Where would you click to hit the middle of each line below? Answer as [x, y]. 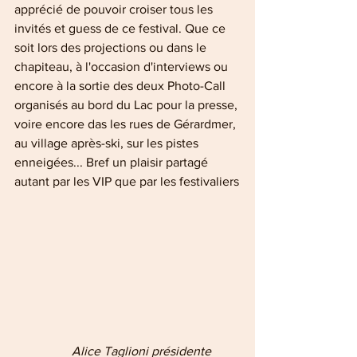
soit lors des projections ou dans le [112, 48]
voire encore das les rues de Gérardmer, [127, 124]
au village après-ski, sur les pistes [108, 143]
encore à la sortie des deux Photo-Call [122, 86]
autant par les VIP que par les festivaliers [127, 182]
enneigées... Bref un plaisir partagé [113, 163]
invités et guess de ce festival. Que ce [122, 29]
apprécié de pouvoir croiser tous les [115, 10]
